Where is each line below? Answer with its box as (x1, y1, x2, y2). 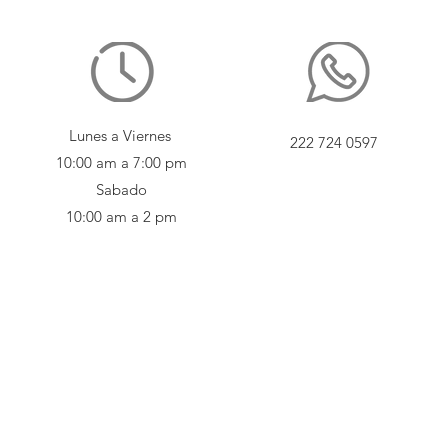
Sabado (96, 179, 147, 199)
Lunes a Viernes (68, 125, 175, 145)
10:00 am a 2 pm (66, 206, 177, 226)
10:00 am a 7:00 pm (56, 152, 187, 172)
